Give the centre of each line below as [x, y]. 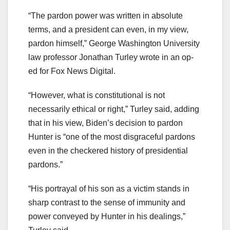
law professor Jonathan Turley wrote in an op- [111, 57]
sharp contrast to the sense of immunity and [107, 202]
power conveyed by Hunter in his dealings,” [107, 216]
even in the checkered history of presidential [108, 150]
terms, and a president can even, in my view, [108, 29]
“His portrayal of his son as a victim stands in [109, 188]
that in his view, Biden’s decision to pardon [106, 123]
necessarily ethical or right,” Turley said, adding [114, 109]
